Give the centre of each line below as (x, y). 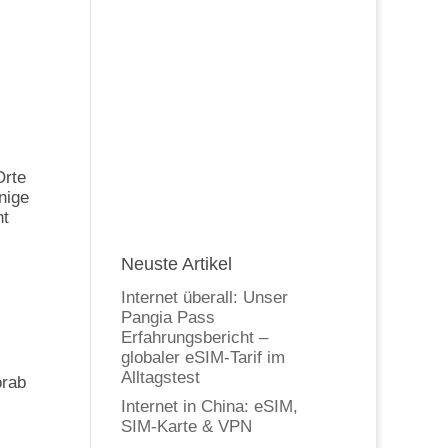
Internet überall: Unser (204, 298)
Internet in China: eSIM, (209, 406)
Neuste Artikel (176, 264)
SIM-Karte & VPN (186, 426)
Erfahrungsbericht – (194, 338)
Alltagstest (160, 378)
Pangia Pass (167, 318)
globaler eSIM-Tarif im (202, 358)
